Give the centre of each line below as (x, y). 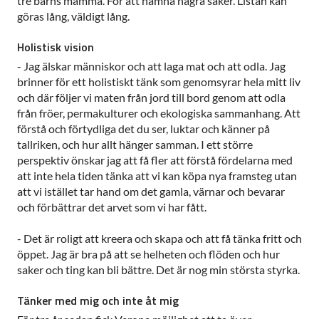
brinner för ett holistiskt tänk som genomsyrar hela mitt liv (159, 82)
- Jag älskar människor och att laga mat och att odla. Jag (151, 66)
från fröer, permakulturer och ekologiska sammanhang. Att (159, 113)
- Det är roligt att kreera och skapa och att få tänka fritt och (159, 239)
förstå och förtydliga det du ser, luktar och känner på (143, 129)
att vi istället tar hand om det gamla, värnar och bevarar (151, 192)
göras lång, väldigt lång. (73, 16)
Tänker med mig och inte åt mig (98, 301)
